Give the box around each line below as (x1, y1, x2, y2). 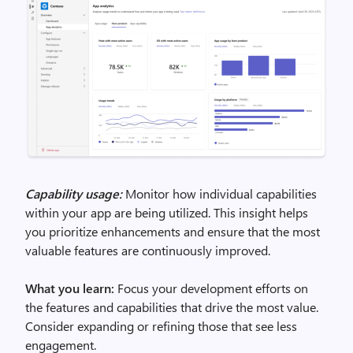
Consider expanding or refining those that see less (25, 317, 297, 334)
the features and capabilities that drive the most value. (25, 298, 318, 315)
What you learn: (25, 279, 114, 296)
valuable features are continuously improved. (25, 241, 270, 258)
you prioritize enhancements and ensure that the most (25, 222, 320, 240)
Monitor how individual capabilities (122, 184, 317, 202)
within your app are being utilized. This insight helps (25, 203, 308, 221)
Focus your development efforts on (114, 279, 308, 296)
